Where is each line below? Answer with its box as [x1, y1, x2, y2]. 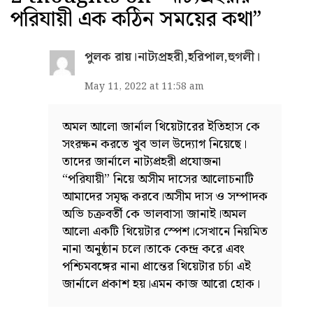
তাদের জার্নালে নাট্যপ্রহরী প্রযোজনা [62, 151, 221, 172]
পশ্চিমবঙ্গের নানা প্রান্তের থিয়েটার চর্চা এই [62, 256, 251, 277]
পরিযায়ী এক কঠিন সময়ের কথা [10, 2, 253, 36]
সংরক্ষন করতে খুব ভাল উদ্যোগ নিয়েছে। [62, 133, 247, 154]
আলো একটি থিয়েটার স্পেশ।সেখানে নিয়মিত [62, 221, 268, 242]
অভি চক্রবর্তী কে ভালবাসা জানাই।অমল [62, 203, 246, 224]
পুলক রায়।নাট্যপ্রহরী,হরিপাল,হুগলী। [85, 46, 261, 67]
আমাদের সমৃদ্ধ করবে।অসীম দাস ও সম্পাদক [62, 186, 268, 207]
